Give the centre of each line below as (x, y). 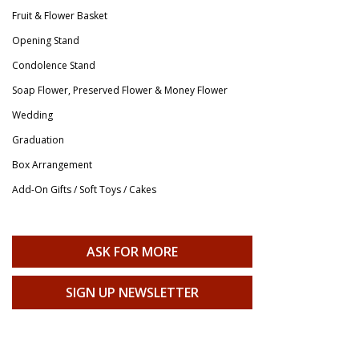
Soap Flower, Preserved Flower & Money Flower (120, 90)
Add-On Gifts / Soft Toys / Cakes (84, 189)
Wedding (32, 115)
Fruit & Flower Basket (60, 15)
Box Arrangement (52, 164)
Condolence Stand (54, 65)
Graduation (38, 139)
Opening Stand (46, 40)
